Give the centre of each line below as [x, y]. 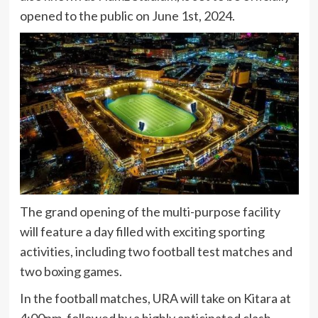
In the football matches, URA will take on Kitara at [155, 298]
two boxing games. [71, 272]
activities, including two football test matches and [156, 252]
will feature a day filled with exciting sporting [142, 232]
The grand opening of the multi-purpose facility [150, 212]
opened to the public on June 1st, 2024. [127, 15]
